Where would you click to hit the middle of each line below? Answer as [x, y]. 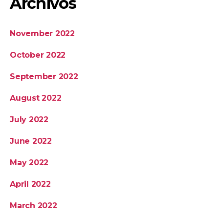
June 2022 [31, 141]
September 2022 [44, 76]
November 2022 [42, 33]
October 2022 [38, 55]
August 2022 [36, 98]
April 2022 [30, 184]
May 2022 [29, 162]
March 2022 [33, 205]
